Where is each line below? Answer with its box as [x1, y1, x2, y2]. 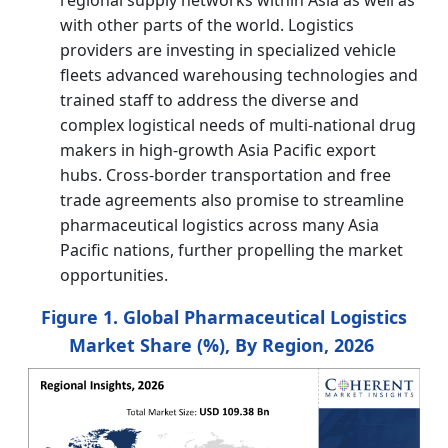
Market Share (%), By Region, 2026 [69, 332, 374, 357]
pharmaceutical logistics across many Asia [60, 213, 379, 236]
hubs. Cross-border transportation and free [60, 163, 391, 186]
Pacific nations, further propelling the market [60, 238, 403, 261]
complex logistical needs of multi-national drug [60, 113, 416, 136]
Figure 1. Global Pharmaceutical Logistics [41, 304, 407, 329]
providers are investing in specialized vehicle [60, 38, 396, 61]
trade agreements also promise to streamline [60, 188, 404, 211]
